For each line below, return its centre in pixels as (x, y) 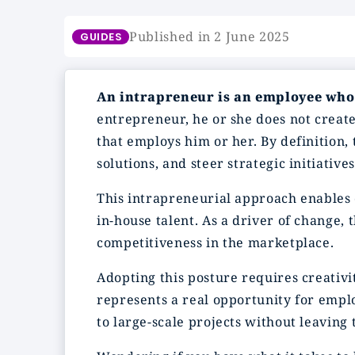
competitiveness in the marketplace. (216, 242)
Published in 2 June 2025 (210, 36)
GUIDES (101, 36)
